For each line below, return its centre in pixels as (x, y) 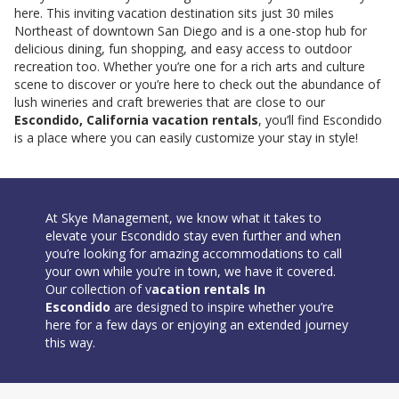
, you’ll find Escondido (320, 120)
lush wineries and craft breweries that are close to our (170, 102)
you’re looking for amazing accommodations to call (194, 254)
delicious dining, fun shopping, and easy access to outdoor (183, 49)
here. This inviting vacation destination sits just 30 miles (174, 13)
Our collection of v (98, 289)
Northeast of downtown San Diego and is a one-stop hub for (191, 31)
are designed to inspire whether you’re (222, 307)
